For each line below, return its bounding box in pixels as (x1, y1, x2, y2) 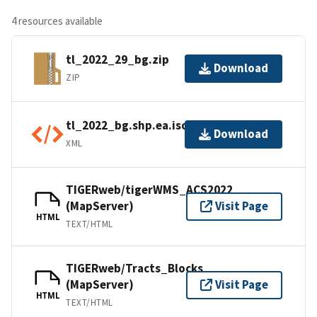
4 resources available (11, 13, 103, 28)
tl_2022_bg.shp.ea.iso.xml (66, 117, 212, 134)
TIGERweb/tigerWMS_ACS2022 (66, 181, 233, 197)
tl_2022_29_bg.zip (66, 52, 169, 68)
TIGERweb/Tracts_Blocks (66, 260, 203, 276)
